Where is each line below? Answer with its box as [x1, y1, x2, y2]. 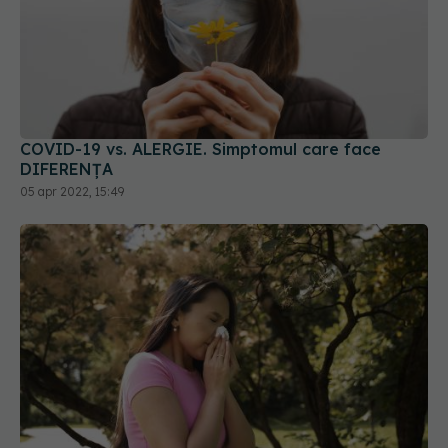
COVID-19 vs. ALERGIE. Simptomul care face [20, 139, 381, 160]
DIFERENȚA [20, 159, 113, 180]
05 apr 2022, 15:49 [20, 184, 124, 200]
